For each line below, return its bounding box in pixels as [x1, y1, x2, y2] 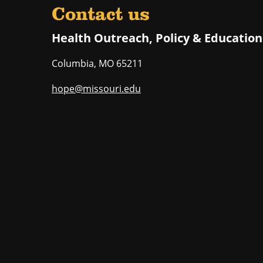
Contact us [52, 6, 150, 25]
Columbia [52, 57, 94, 70]
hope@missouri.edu [52, 82, 141, 96]
